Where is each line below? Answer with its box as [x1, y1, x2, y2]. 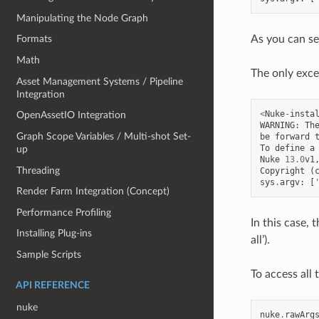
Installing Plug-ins [16, 228, 93, 239]
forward [274, 131, 310, 142]
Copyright [259, 165, 305, 176]
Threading [16, 164, 61, 176]
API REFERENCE [16, 280, 90, 291]
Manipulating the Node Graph [16, 12, 149, 23]
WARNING [259, 120, 295, 130]
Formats [16, 33, 53, 45]
